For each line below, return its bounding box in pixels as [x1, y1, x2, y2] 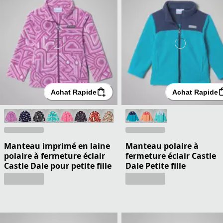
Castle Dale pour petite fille [4, 160, 111, 171]
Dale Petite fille [125, 160, 186, 171]
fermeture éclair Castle [125, 150, 216, 161]
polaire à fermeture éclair [4, 150, 105, 161]
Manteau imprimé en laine [4, 140, 110, 151]
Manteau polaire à [125, 140, 199, 151]
